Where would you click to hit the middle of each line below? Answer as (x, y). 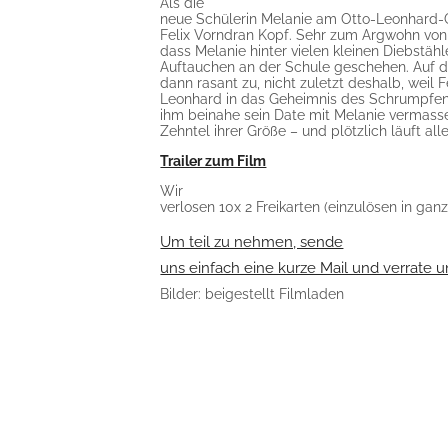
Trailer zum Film (213, 161)
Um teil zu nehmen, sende (252, 241)
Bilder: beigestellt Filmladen (252, 294)
